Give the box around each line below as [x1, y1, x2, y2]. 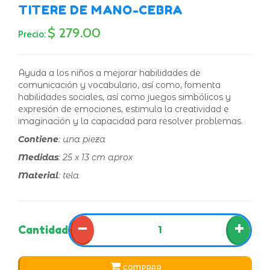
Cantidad [18, 223, 68, 237]
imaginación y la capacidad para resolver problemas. [18, 115, 243, 127]
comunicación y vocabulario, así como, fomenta [18, 79, 221, 90]
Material [18, 169, 58, 181]
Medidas [18, 151, 58, 163]
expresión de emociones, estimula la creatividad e [18, 103, 229, 115]
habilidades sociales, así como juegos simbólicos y [18, 91, 231, 102]
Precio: [18, 28, 46, 40]
